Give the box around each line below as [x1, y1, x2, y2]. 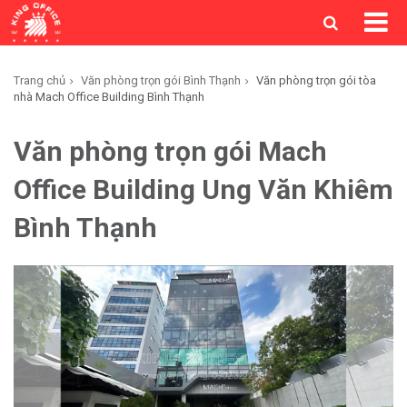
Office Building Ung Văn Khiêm [14, 174, 393, 205]
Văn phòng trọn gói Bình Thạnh [81, 74, 241, 87]
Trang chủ [14, 74, 65, 87]
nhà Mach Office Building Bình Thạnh [14, 90, 204, 104]
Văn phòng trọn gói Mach [14, 135, 327, 167]
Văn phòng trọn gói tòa [256, 74, 376, 87]
